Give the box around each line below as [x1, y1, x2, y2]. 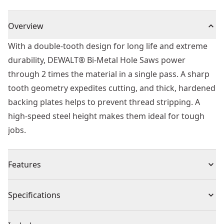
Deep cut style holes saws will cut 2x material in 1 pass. [8, 209, 214, 220]
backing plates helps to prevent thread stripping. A [8, 96, 200, 107]
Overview [8, 20, 43, 31]
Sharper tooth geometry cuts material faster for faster [8, 181, 214, 192]
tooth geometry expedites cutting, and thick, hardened [8, 82, 215, 93]
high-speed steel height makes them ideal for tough [8, 110, 204, 121]
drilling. [8, 195, 36, 206]
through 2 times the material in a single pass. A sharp [8, 68, 209, 79]
